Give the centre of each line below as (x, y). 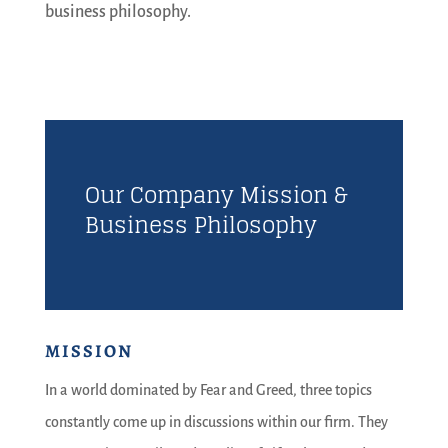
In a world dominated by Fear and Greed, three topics (208, 389)
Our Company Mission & (215, 194)
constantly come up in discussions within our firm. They (216, 421)
